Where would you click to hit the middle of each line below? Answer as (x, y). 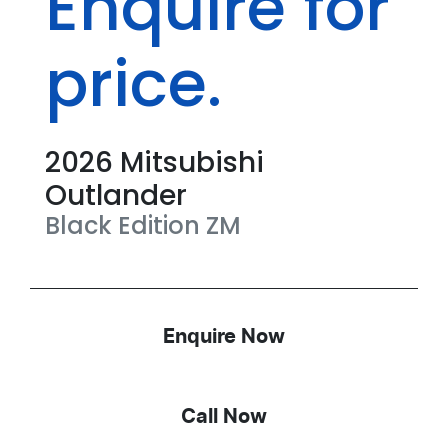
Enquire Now (224, 337)
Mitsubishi (192, 163)
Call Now (224, 417)
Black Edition (122, 226)
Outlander (116, 196)
